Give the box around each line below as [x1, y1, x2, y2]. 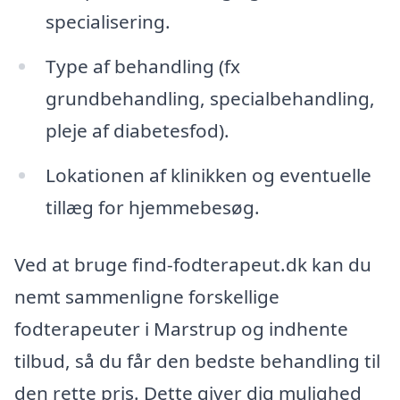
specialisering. [45, 9, 171, 35]
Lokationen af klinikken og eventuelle [45, 162, 371, 188]
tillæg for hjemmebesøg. [45, 195, 260, 221]
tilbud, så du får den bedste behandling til [14, 347, 380, 373]
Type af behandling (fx [45, 54, 240, 79]
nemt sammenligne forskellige [14, 283, 279, 309]
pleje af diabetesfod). [45, 118, 229, 144]
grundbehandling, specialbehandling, [45, 86, 375, 112]
